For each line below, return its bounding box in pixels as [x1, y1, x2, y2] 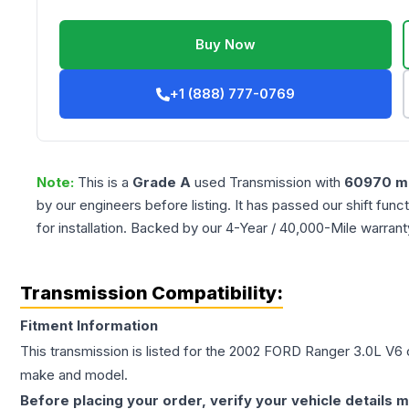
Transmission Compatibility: [20, 282, 283, 305]
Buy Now [195, 36, 257, 54]
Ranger [305, 342, 350, 361]
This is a [78, 173, 132, 192]
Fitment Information [20, 317, 158, 335]
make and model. [20, 366, 128, 384]
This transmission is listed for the [20, 342, 229, 361]
